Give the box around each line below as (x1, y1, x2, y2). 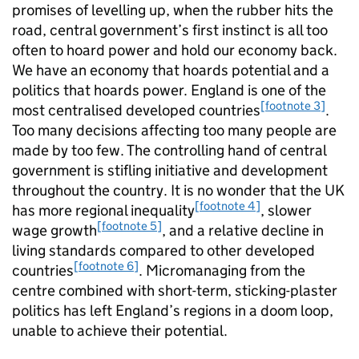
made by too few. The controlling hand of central (12, 141, 326, 159)
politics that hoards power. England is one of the (12, 81, 326, 99)
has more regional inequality (12, 201, 195, 220)
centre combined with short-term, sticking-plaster (12, 281, 337, 300)
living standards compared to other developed (12, 241, 315, 260)
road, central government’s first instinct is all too (12, 21, 328, 39)
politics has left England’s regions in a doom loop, (12, 301, 333, 320)
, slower (260, 201, 312, 220)
